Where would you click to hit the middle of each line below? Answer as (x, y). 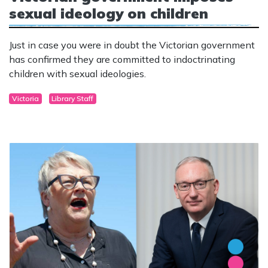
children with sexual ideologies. (79, 73)
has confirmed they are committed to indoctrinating (122, 59)
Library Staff (73, 98)
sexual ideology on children (109, 13)
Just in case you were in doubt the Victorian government (132, 45)
